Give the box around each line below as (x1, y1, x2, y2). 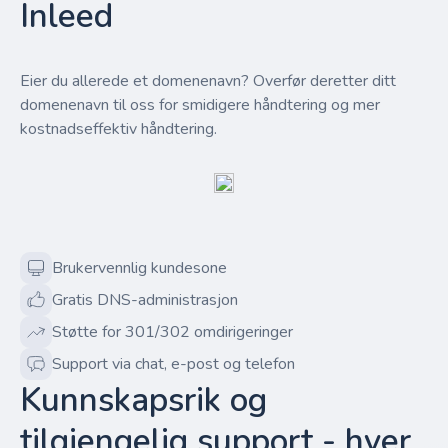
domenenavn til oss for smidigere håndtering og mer (20, 94, 380, 116)
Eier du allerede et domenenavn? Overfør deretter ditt (20, 70, 396, 92)
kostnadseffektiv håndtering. (20, 118, 217, 140)
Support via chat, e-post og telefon (52, 353, 295, 375)
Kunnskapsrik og (20, 378, 267, 423)
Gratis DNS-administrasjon (52, 289, 238, 311)
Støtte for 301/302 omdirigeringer (52, 321, 293, 343)
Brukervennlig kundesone (52, 257, 227, 279)
